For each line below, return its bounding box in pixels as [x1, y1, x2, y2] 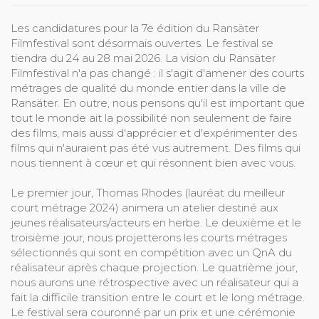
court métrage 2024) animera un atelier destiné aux [11, 201, 278, 215]
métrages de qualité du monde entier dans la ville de [11, 81, 286, 95]
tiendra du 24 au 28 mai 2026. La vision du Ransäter [11, 51, 276, 66]
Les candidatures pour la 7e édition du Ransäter [11, 21, 259, 36]
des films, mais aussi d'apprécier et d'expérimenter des [11, 126, 297, 140]
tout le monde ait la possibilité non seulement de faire [11, 111, 292, 125]
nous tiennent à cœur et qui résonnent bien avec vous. [11, 156, 296, 170]
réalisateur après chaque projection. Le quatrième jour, [11, 261, 298, 275]
